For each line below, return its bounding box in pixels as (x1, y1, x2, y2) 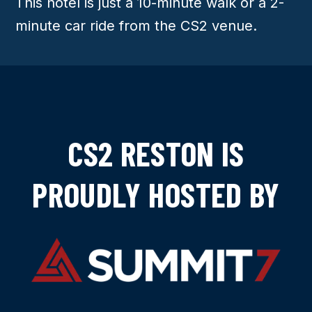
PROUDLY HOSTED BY (32, 173, 280, 214)
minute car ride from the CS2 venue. (15, 17, 258, 34)
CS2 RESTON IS (68, 132, 244, 173)
